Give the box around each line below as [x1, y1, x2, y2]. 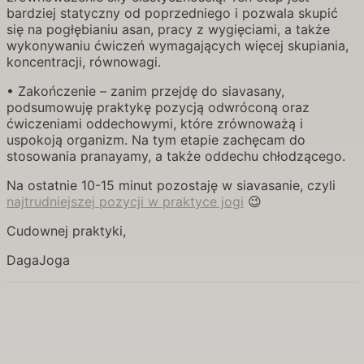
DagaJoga [6, 252, 70, 268]
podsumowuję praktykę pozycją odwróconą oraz [6, 99, 310, 115]
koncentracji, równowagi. [6, 54, 161, 70]
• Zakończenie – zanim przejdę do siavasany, [6, 83, 284, 99]
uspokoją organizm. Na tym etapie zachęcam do [6, 132, 305, 148]
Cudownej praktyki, [6, 223, 126, 239]
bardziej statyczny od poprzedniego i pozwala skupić [6, 5, 338, 21]
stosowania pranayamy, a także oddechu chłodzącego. [6, 148, 345, 164]
